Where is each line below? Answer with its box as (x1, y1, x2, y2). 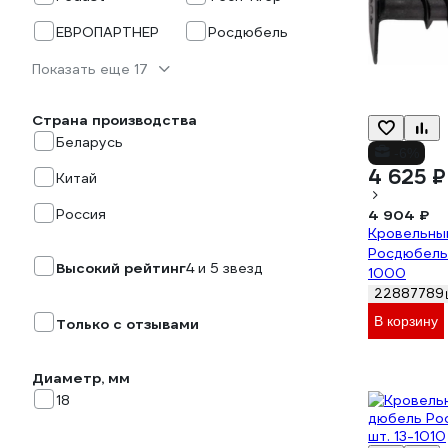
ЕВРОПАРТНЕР (56, 23, 159, 41)
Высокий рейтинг (56, 259, 186, 277)
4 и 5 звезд (186, 259, 263, 277)
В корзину (374, 312, 438, 329)
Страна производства (32, 111, 197, 129)
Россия (56, 205, 106, 223)
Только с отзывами (56, 315, 199, 333)
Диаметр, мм (32, 369, 130, 387)
